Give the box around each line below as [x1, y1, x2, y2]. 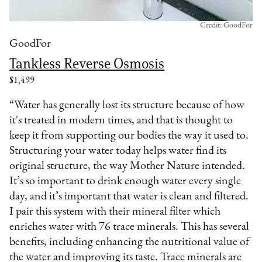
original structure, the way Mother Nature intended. [9, 160, 246, 172]
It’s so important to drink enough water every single [9, 175, 242, 187]
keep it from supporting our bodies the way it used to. [9, 129, 249, 142]
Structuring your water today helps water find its [9, 144, 227, 157]
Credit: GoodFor [199, 20, 253, 30]
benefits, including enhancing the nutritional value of [9, 236, 250, 248]
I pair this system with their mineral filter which [9, 205, 221, 218]
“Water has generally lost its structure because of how [9, 99, 245, 111]
